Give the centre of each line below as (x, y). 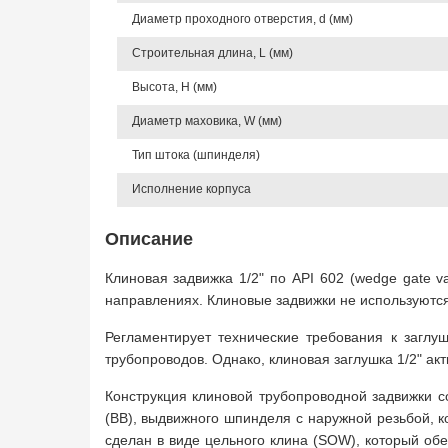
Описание (148, 239)
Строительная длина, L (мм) (212, 53)
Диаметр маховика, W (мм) (206, 121)
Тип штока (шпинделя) (195, 155)
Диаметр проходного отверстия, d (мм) (242, 19)
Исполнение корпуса (191, 189)
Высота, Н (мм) (174, 87)
